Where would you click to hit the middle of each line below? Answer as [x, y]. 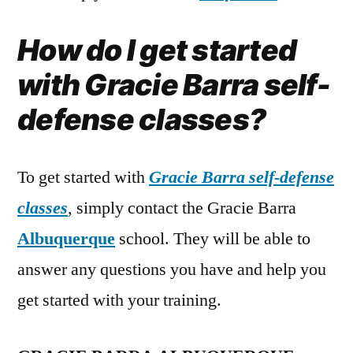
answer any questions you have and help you [172, 270]
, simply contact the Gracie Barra [182, 208]
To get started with [83, 178]
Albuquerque [66, 239]
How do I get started [157, 50]
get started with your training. [119, 301]
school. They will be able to [213, 239]
